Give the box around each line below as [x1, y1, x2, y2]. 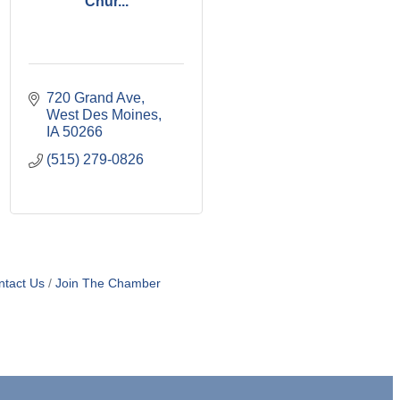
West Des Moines [46, 107, 158, 122]
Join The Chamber [55, 277, 161, 290]
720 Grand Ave [46, 90, 141, 105]
